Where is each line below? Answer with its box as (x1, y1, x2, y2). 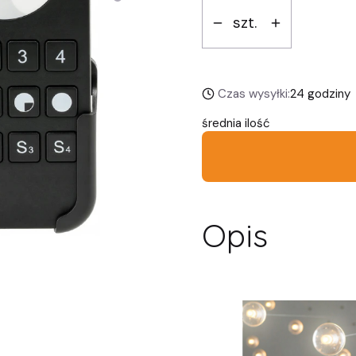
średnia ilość (202, 115, 270, 131)
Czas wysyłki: (217, 86, 290, 102)
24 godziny (289, 86, 350, 102)
